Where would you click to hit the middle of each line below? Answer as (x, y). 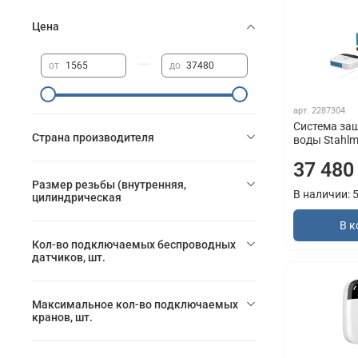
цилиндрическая (77, 197)
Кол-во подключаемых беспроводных (134, 244)
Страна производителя (93, 137)
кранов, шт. (62, 317)
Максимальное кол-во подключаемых (135, 304)
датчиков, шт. (69, 257)
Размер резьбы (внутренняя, (109, 184)
